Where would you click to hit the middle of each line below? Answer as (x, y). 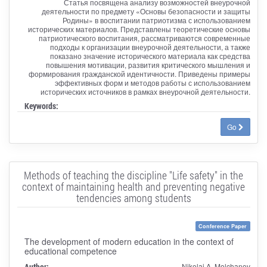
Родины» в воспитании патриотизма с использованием (156, 20)
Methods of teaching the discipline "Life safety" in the (133, 175)
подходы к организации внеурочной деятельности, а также (150, 46)
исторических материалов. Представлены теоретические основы (139, 29)
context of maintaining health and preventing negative (133, 186)
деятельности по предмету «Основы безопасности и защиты (146, 11)
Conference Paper (223, 226)
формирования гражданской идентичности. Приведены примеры (139, 73)
